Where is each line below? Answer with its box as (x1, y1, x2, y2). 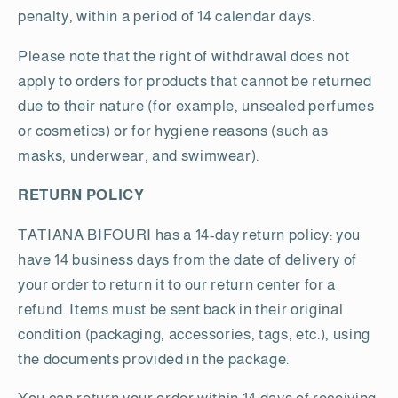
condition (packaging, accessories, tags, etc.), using (18, 325, 370, 342)
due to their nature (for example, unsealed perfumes (18, 97, 375, 114)
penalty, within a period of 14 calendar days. (18, 8, 315, 25)
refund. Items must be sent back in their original (18, 300, 344, 317)
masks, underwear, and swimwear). (18, 147, 260, 163)
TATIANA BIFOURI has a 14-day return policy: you (18, 226, 362, 243)
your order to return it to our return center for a (18, 275, 337, 292)
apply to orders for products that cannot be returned (18, 72, 372, 89)
